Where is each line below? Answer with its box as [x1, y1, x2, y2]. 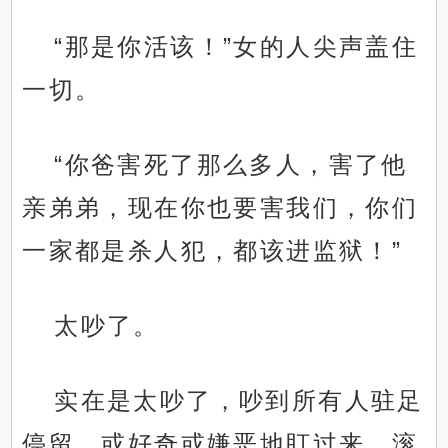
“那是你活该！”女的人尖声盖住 [54, 33, 419, 61]
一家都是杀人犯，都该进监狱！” [22, 237, 403, 265]
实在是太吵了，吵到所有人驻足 [54, 387, 424, 415]
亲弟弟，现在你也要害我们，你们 [22, 194, 419, 222]
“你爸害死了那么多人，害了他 [54, 151, 408, 179]
